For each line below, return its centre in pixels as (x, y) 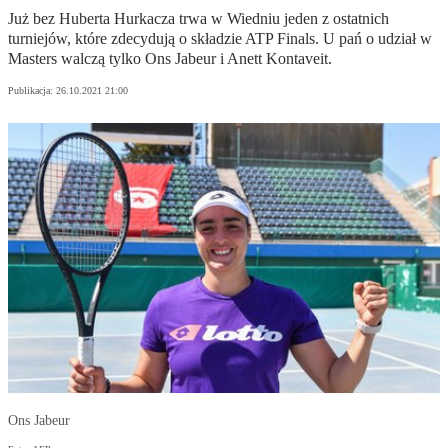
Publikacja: (32, 91)
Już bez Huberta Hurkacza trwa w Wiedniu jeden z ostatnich (198, 19)
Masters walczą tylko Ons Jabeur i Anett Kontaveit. (170, 59)
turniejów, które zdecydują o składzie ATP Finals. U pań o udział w (220, 39)
